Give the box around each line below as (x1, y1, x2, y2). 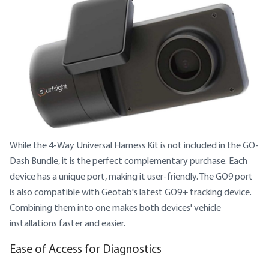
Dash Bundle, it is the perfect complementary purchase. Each (10, 154, 247, 166)
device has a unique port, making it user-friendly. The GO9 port (10, 170, 253, 182)
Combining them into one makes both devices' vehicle (10, 201, 221, 213)
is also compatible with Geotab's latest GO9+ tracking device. (10, 186, 252, 198)
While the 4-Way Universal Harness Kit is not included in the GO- (10, 139, 259, 151)
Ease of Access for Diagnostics (10, 241, 162, 256)
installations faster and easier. (10, 217, 125, 229)
